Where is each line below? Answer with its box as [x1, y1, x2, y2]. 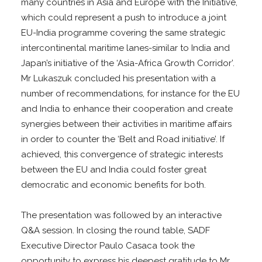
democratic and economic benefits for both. [21, 180, 206, 191]
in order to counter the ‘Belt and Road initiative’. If [21, 134, 225, 145]
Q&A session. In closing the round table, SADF [21, 225, 211, 236]
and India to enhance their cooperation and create [21, 104, 233, 115]
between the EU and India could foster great [21, 164, 207, 175]
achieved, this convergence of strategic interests [21, 149, 223, 160]
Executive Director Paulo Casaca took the [21, 240, 195, 251]
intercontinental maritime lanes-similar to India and [21, 43, 230, 54]
